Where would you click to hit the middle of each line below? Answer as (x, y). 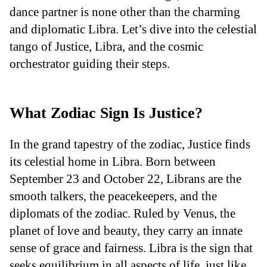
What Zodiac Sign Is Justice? (106, 113)
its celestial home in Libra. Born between (113, 161)
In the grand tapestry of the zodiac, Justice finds (130, 144)
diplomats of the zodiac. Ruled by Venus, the (122, 213)
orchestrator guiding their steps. (90, 63)
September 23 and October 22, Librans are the (125, 178)
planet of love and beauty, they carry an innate (126, 230)
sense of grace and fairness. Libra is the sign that (131, 247)
